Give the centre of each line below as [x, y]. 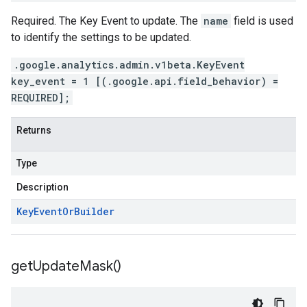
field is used [262, 21]
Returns [34, 130]
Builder [94, 211]
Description [42, 187]
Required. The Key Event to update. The [106, 21]
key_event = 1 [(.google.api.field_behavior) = [145, 81]
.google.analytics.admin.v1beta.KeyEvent [129, 65]
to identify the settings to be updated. [101, 37]
